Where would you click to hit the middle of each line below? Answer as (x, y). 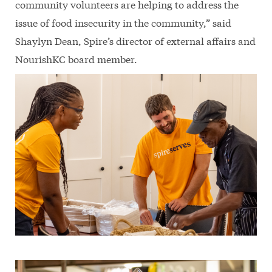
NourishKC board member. (77, 59)
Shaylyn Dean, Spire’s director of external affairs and (135, 41)
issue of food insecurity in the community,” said (123, 22)
